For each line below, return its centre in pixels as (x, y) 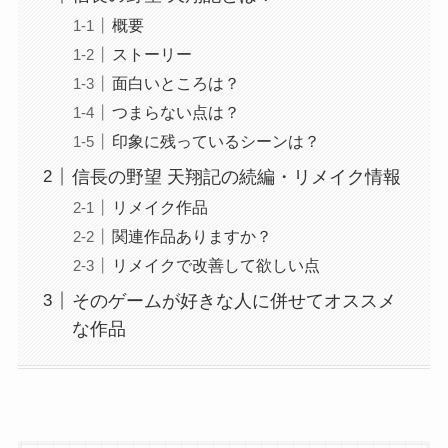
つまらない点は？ (175, 111)
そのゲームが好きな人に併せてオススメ (233, 300)
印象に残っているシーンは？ (215, 140)
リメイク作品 (159, 206)
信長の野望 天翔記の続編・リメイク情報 (236, 176)
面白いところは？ (175, 82)
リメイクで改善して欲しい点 (215, 264)
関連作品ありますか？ (191, 235)
